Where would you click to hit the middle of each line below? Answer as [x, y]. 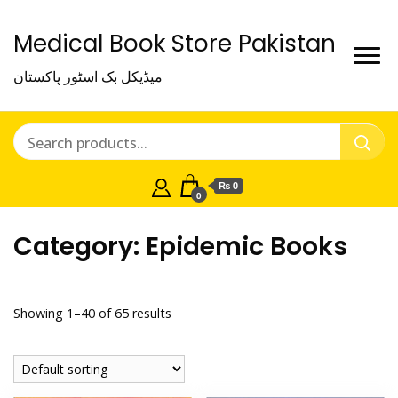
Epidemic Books [247, 246]
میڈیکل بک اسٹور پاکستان [88, 76]
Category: [80, 246]
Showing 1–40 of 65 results [92, 314]
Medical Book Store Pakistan [175, 44]
